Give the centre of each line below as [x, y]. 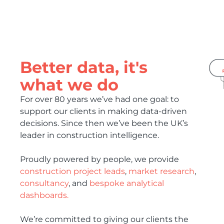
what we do [69, 84]
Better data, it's [84, 67]
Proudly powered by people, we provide [99, 159]
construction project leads [72, 171]
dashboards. [44, 195]
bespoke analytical [127, 183]
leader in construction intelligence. [89, 135]
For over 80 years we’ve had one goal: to [99, 99]
